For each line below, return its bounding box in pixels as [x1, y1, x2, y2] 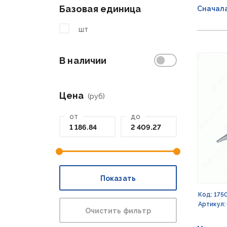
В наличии [59, 55, 107, 66]
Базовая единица [59, 4, 141, 14]
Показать [100, 174, 136, 182]
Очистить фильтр [85, 207, 152, 215]
